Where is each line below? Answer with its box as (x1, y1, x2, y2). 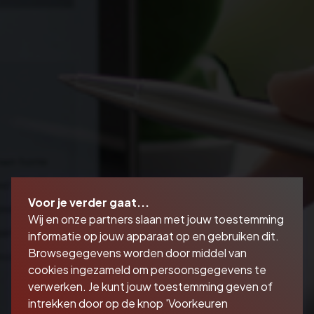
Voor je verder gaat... (28, 195, 149, 210)
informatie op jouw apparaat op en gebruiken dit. (28, 228, 279, 243)
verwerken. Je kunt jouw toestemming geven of (28, 279, 273, 294)
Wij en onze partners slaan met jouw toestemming (28, 212, 284, 226)
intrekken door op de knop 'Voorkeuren (28, 296, 228, 310)
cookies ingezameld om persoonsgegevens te (28, 262, 266, 277)
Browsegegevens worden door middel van (28, 245, 247, 260)
